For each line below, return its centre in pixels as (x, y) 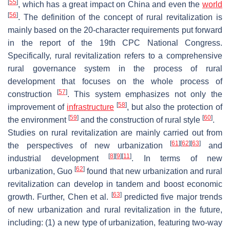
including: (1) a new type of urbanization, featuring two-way (115, 222)
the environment (38, 120)
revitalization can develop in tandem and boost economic (115, 184)
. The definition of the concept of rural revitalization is (120, 17)
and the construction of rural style (140, 120)
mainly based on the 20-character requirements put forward (115, 30)
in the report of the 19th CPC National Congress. (115, 43)
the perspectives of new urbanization (89, 145)
